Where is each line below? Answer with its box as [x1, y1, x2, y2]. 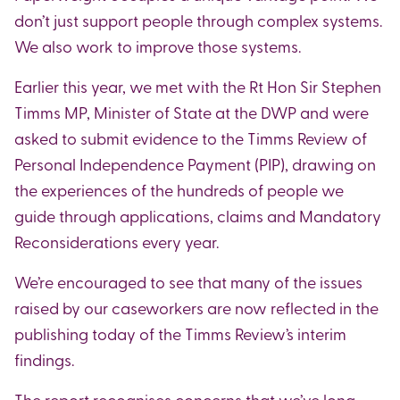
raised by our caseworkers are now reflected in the [14, 296, 379, 319]
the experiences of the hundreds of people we [14, 178, 344, 201]
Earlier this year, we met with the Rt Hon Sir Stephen [14, 74, 381, 97]
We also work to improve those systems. [14, 34, 301, 57]
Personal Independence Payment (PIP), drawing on [14, 152, 376, 175]
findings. [14, 347, 74, 371]
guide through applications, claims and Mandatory [14, 204, 381, 227]
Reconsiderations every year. [14, 229, 219, 253]
